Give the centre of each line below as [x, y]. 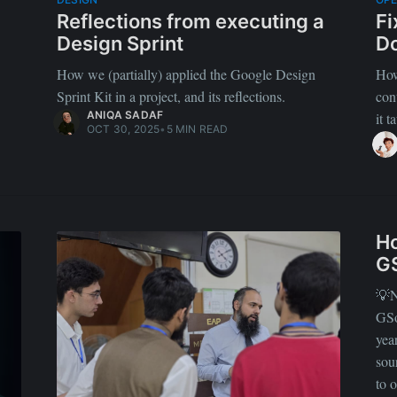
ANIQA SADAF [125, 114]
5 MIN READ [197, 128]
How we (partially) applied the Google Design [186, 74]
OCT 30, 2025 [124, 128]
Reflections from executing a [191, 21]
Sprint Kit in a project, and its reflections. [171, 96]
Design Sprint [120, 43]
